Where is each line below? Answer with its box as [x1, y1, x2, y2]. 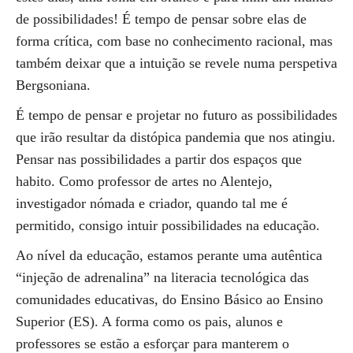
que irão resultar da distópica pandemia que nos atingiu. [16, 129, 336, 145]
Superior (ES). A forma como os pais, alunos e [16, 314, 283, 329]
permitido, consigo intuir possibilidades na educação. [16, 217, 320, 233]
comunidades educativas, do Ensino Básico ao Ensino [16, 292, 323, 307]
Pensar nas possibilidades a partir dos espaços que [16, 151, 302, 167]
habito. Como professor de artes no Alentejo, [16, 173, 273, 189]
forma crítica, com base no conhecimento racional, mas [16, 33, 333, 49]
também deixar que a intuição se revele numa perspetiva [16, 55, 337, 71]
